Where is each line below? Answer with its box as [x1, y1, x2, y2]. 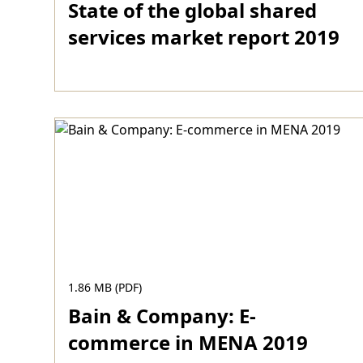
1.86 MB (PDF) [68, 280, 143, 295]
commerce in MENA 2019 [68, 329, 309, 356]
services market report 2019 [68, 23, 340, 50]
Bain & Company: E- [68, 302, 257, 329]
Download [68, 98, 150, 120]
